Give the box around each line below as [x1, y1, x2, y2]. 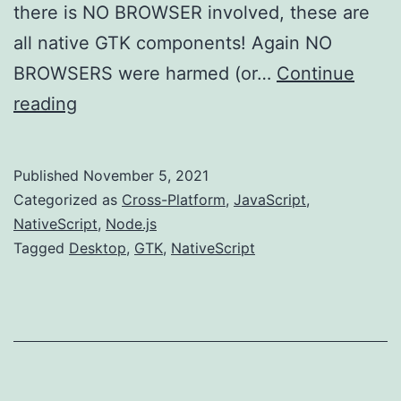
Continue [277, 62, 354, 84]
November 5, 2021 [83, 166, 209, 184]
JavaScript [234, 190, 306, 209]
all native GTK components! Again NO [13, 31, 332, 54]
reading [13, 92, 77, 115]
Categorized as [13, 190, 122, 209]
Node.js [106, 214, 157, 233]
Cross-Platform [122, 190, 226, 209]
